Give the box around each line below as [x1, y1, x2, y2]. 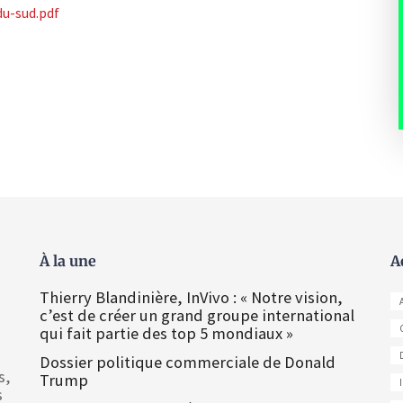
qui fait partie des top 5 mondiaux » [40, 323, 293, 344]
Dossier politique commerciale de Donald [40, 352, 336, 372]
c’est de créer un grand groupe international [40, 305, 354, 326]
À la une [40, 252, 96, 270]
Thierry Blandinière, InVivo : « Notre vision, [40, 287, 343, 308]
